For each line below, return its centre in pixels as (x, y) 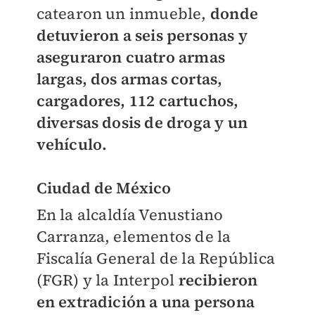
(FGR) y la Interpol (107, 280)
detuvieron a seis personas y (142, 36)
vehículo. (72, 144)
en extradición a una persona (146, 302)
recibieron (218, 280)
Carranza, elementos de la (134, 237)
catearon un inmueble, (121, 14)
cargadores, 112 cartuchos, (137, 101)
